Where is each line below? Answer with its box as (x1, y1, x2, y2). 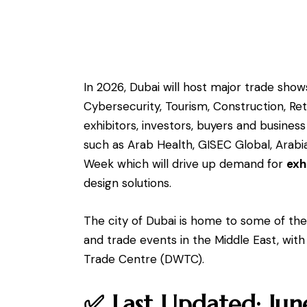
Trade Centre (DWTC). (84, 251, 204, 267)
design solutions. (84, 175, 171, 191)
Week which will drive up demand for (84, 156, 286, 172)
